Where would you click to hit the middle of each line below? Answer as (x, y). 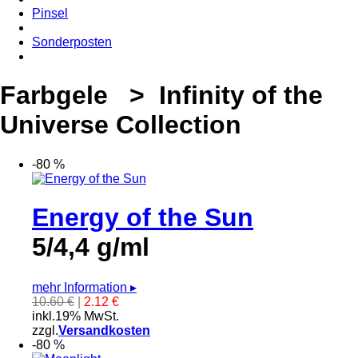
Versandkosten (104, 330)
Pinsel (50, 13)
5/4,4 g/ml (91, 247)
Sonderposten (72, 42)
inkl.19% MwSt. (76, 316)
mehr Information (81, 287)
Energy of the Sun (143, 218)
